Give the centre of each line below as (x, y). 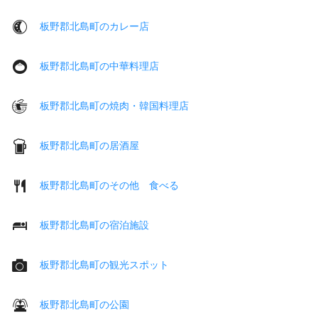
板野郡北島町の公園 (84, 304)
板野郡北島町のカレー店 (94, 26)
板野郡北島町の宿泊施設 (94, 225)
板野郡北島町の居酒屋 (89, 145)
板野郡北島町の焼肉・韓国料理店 (114, 105)
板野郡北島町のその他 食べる (109, 185)
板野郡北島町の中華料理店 (99, 66)
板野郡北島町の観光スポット (104, 264)
